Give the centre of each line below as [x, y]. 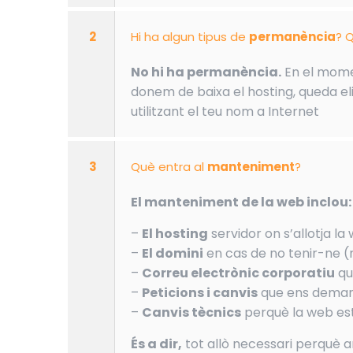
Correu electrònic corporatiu [239, 273]
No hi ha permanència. [206, 72]
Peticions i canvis [200, 293]
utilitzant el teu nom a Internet [225, 112]
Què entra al [169, 167]
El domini [173, 254]
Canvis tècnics [192, 313]
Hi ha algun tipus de [190, 37]
